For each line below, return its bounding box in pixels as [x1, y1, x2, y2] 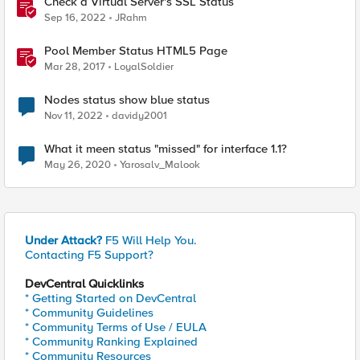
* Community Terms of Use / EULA [25, 320, 207, 334]
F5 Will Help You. [102, 233, 197, 247]
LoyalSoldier [114, 60, 174, 73]
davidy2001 [112, 109, 167, 122]
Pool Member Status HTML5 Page [44, 43, 227, 58]
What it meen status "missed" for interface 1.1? [44, 141, 287, 156]
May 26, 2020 [44, 158, 111, 171]
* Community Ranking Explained [25, 334, 198, 349]
